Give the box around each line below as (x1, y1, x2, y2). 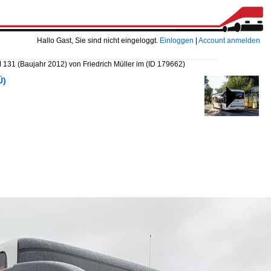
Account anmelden (198, 36, 260, 45)
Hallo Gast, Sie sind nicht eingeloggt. (37, 36, 160, 45)
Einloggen (160, 36, 194, 45)
